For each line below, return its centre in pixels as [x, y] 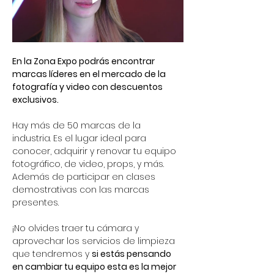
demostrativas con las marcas [82, 189]
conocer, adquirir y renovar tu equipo [95, 151]
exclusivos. [36, 99]
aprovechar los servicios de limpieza [95, 241]
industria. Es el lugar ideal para [80, 138]
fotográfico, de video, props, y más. [89, 164]
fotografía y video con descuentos [88, 87]
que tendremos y [52, 254]
